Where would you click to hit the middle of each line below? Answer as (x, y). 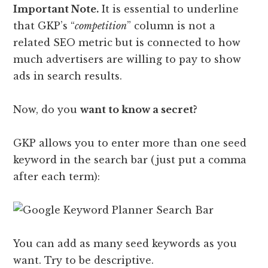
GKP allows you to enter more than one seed (130, 143)
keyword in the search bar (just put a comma (130, 159)
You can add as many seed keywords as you (125, 243)
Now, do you (47, 109)
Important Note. (56, 9)
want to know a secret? (139, 109)
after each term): (57, 176)
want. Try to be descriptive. (84, 260)
